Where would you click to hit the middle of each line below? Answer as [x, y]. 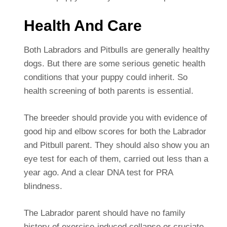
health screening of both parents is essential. [108, 91]
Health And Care [83, 25]
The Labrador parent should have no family [104, 213]
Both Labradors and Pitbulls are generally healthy [117, 50]
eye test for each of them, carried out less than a [116, 159]
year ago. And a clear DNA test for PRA [98, 172]
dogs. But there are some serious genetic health [114, 63]
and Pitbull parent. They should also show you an [116, 145]
